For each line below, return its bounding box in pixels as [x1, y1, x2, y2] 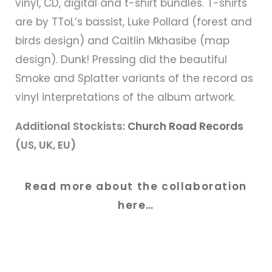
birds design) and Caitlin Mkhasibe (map [15, 33, 229, 49]
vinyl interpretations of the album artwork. [15, 90, 235, 105]
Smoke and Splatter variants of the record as [15, 71, 253, 86]
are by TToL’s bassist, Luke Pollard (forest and [15, 15, 252, 30]
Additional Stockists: [15, 119, 127, 134]
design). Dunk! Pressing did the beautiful [15, 52, 227, 67]
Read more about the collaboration [25, 179, 247, 194]
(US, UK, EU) [15, 138, 76, 153]
